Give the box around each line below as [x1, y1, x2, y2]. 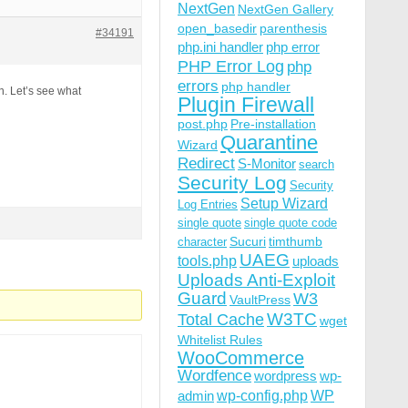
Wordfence [178, 367, 251, 384]
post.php [178, 117, 228, 131]
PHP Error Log [178, 57, 284, 76]
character [178, 235, 227, 249]
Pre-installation [230, 117, 316, 131]
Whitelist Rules [178, 332, 262, 347]
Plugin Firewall [178, 94, 314, 117]
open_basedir [178, 21, 257, 36]
